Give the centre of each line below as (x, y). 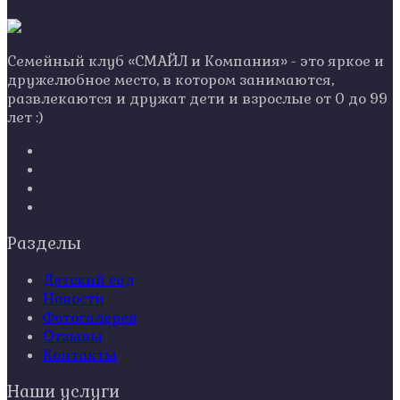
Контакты (80, 355)
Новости (74, 299)
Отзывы (73, 337)
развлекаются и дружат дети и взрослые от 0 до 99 (197, 98)
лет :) (25, 117)
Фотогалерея (90, 318)
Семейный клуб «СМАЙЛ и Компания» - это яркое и (196, 61)
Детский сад (89, 280)
